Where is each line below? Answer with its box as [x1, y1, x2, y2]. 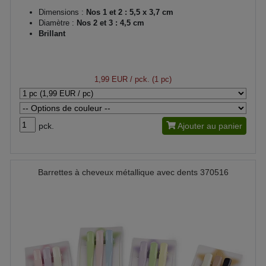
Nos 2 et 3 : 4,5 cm [74, 18, 144, 27]
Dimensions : [39, 8, 84, 17]
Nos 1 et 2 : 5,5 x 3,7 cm [84, 8, 173, 17]
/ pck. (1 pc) [128, 75, 172, 84]
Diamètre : [39, 18, 74, 27]
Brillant [39, 29, 65, 38]
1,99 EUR [94, 75, 128, 84]
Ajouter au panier [178, 121, 242, 131]
